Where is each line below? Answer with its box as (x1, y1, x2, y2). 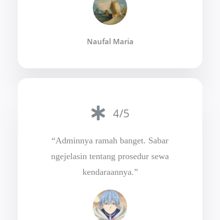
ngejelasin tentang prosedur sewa (51, 151, 169, 162)
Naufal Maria (86, 36, 134, 46)
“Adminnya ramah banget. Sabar (52, 136, 168, 146)
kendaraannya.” (82, 167, 138, 177)
